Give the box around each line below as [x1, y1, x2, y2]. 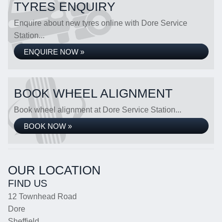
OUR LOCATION [8, 163, 101, 177]
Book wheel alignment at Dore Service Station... [14, 106, 181, 114]
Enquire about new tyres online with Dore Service [14, 19, 187, 27]
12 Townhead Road [8, 192, 77, 201]
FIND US [8, 178, 47, 189]
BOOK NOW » [24, 122, 72, 130]
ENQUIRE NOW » [24, 48, 84, 56]
